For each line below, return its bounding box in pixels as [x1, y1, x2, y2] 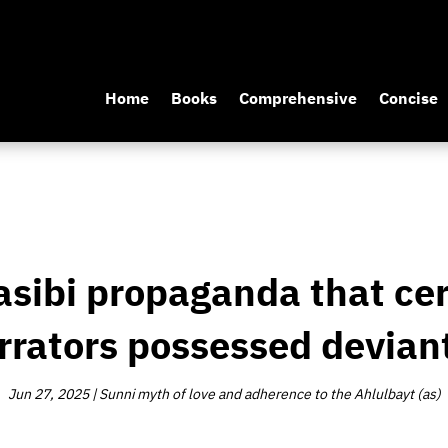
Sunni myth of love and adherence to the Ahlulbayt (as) [98, 383, 441, 405]
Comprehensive [238, 87, 357, 112]
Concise [378, 87, 438, 112]
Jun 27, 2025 [7, 383, 89, 405]
